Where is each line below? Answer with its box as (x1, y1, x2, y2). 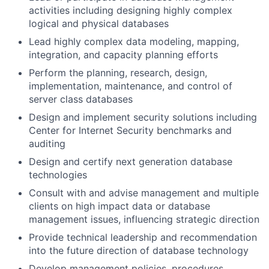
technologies (29, 169, 87, 181)
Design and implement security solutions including (29, 111, 257, 123)
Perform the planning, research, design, (29, 67, 207, 79)
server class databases (29, 93, 133, 105)
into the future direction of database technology (29, 244, 249, 256)
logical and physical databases (29, 17, 169, 29)
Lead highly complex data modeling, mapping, (29, 35, 239, 47)
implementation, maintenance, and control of (29, 80, 232, 92)
